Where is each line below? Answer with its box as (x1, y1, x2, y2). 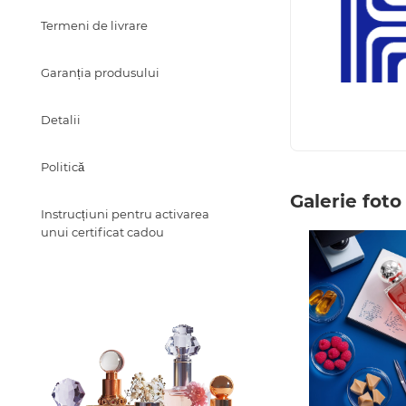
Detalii (41, 112, 81, 127)
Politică (41, 159, 84, 174)
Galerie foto (290, 189, 401, 212)
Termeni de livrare (41, 18, 148, 33)
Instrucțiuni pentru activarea (41, 207, 209, 221)
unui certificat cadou (41, 225, 164, 239)
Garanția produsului (41, 65, 159, 80)
